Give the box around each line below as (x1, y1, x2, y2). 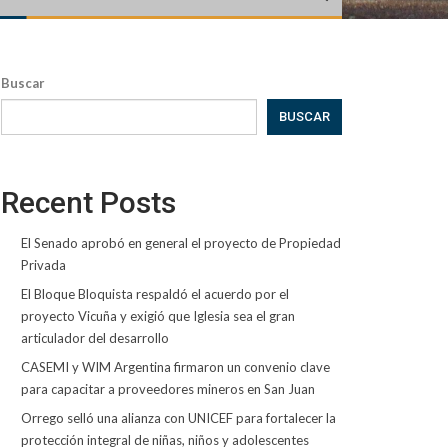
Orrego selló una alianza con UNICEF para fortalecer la (20, 410, 336, 426)
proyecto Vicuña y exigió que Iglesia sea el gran (20, 308, 295, 324)
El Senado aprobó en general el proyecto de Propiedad (20, 235, 341, 251)
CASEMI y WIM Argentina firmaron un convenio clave (20, 359, 330, 375)
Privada (20, 257, 66, 273)
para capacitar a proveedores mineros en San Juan (20, 381, 315, 397)
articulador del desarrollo (20, 330, 169, 346)
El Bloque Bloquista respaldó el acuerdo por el (20, 286, 289, 302)
